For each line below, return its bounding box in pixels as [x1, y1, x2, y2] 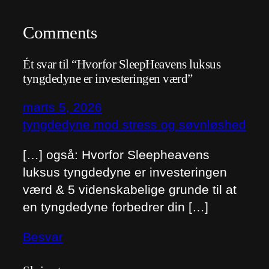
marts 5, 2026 [23, 100, 102, 115]
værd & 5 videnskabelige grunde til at [23, 183, 237, 197]
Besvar [23, 229, 63, 244]
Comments [23, 23, 97, 42]
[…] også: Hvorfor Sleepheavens [23, 148, 210, 162]
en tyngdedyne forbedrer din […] [23, 200, 208, 214]
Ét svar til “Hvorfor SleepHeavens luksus [23, 57, 220, 71]
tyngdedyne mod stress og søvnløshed [23, 118, 246, 132]
